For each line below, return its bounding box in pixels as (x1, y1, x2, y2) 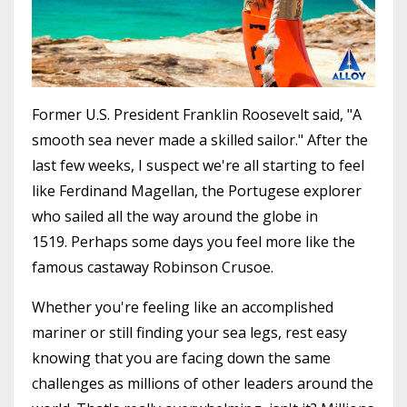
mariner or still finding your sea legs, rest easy (32, 322, 347, 342)
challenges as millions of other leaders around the (32, 372, 373, 393)
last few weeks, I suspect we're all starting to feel (32, 154, 364, 175)
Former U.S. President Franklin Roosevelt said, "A (32, 104, 362, 124)
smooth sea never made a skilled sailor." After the (32, 129, 368, 150)
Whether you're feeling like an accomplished (32, 296, 333, 317)
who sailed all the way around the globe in (32, 205, 318, 226)
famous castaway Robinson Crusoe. (32, 256, 273, 277)
